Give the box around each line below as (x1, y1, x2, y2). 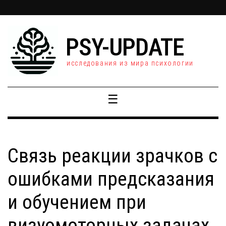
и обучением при (8, 191, 146, 214)
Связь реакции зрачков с (8, 144, 217, 167)
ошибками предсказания (8, 167, 214, 191)
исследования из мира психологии (67, 59, 194, 67)
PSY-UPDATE (66, 33, 184, 62)
